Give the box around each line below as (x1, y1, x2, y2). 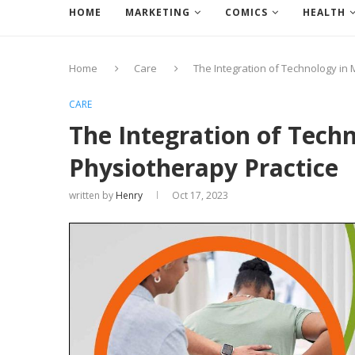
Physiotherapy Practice (69, 151, 338, 184)
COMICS (225, 6, 268, 19)
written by (69, 189, 116, 202)
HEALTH (303, 6, 345, 19)
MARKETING (125, 6, 190, 19)
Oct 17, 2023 (172, 189, 228, 202)
